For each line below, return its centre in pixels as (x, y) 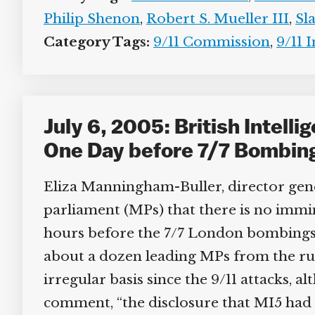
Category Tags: (91, 42)
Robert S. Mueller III (212, 19)
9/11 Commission (206, 42)
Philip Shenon (86, 19)
